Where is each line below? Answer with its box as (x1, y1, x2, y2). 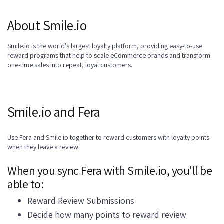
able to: (7, 175, 44, 192)
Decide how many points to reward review (27, 208, 186, 220)
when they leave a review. (7, 142, 80, 151)
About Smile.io (7, 15, 87, 34)
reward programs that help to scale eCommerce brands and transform (7, 50, 210, 60)
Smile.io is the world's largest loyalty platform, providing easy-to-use (7, 41, 202, 50)
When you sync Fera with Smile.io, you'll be (7, 162, 212, 178)
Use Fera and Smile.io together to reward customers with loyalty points (7, 132, 209, 142)
